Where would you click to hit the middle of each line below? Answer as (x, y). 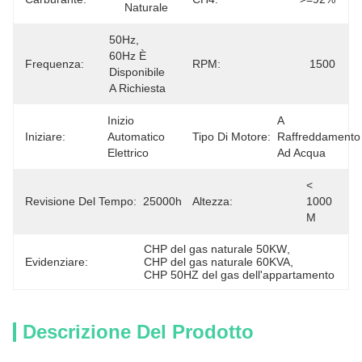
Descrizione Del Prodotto (138, 332)
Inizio (121, 120)
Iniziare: (45, 137)
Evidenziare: (57, 262)
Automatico (136, 137)
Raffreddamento (319, 137)
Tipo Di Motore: (232, 137)
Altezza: (213, 201)
